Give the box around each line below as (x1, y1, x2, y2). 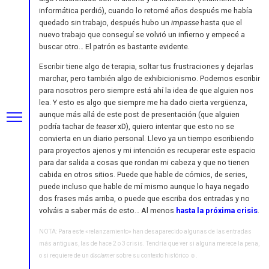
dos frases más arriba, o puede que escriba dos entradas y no (39, 194, 250, 204)
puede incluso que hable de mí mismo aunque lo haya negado (39, 182, 249, 192)
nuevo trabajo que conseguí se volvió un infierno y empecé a (39, 29, 245, 39)
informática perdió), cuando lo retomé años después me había (39, 5, 252, 15)
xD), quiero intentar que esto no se (116, 122, 234, 131)
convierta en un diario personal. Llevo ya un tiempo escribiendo (39, 134, 254, 144)
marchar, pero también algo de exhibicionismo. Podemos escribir (39, 74, 260, 83)
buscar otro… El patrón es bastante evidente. (39, 41, 190, 51)
